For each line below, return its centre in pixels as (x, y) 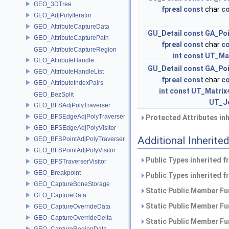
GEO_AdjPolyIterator (63, 15)
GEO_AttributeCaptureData (72, 26)
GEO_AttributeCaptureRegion (75, 50)
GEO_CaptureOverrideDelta (73, 217)
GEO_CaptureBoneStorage (72, 184)
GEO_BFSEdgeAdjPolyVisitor (75, 128)
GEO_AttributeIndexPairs (68, 83)
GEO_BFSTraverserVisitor (70, 161)
